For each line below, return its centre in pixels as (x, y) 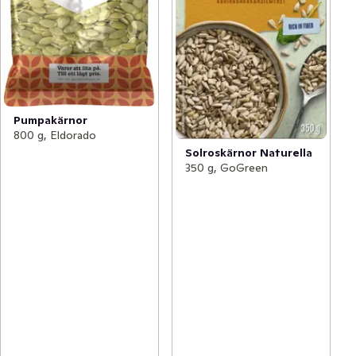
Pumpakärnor (50, 120)
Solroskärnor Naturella (249, 152)
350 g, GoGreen (226, 167)
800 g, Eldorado (55, 135)
